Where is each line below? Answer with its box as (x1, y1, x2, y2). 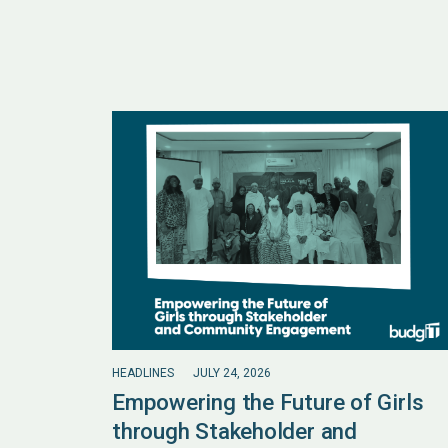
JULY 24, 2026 (193, 365, 272, 380)
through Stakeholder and (112, 417, 357, 444)
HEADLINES (112, 365, 174, 380)
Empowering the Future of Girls (112, 388, 424, 415)
